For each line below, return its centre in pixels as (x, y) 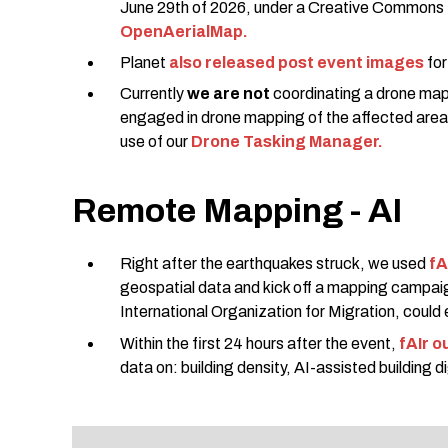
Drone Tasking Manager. (287, 142)
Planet (144, 63)
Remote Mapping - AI (237, 211)
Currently (153, 94)
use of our (155, 142)
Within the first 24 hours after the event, (259, 343)
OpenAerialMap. (184, 31)
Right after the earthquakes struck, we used (274, 264)
